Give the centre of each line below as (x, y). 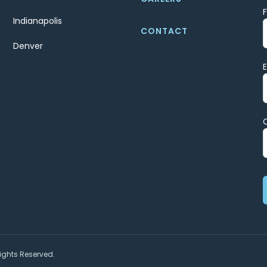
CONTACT (164, 31)
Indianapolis (37, 21)
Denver (28, 46)
